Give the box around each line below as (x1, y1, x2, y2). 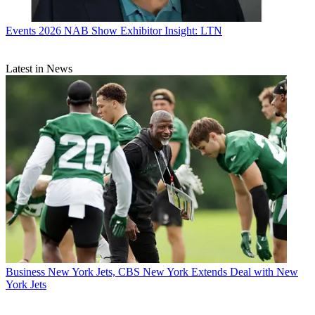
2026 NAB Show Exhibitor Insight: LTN (39, 24, 222, 37)
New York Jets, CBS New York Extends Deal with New (48, 265, 298, 278)
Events (6, 24, 36, 37)
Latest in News (6, 62, 72, 75)
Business (6, 265, 45, 278)
